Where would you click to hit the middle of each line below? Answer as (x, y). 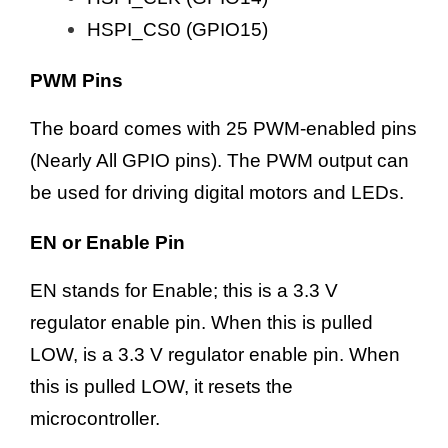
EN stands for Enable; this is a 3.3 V (184, 291)
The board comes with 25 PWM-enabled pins (223, 128)
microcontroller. (95, 419)
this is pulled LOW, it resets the (161, 387)
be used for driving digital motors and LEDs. (217, 192)
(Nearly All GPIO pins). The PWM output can (219, 160)
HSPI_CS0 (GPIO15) (177, 29)
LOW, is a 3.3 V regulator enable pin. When (215, 355)
